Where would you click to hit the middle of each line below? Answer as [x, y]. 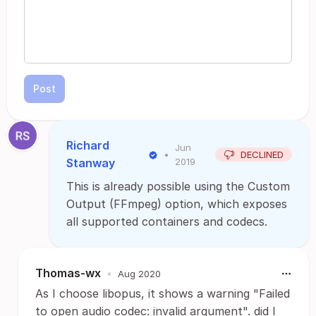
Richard [88, 145]
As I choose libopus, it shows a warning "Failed [163, 293]
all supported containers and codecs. [167, 221]
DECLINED [262, 154]
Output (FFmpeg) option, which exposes [177, 204]
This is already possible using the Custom [178, 186]
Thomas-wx [68, 273]
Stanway [91, 163]
